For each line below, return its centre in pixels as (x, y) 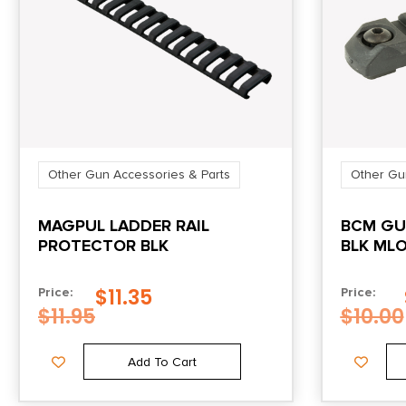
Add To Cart (162, 362)
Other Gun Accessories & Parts (139, 175)
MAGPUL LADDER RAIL (124, 226)
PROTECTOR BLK (103, 246)
